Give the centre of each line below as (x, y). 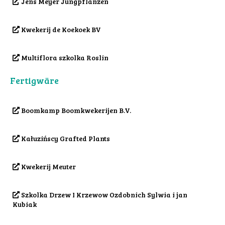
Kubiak (25, 204)
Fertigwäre (34, 81)
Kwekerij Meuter (48, 167)
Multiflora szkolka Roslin (64, 58)
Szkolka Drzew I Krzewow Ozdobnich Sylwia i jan (103, 195)
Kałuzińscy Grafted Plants (65, 139)
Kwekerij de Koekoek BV (60, 30)
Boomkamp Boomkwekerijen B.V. (75, 110)
